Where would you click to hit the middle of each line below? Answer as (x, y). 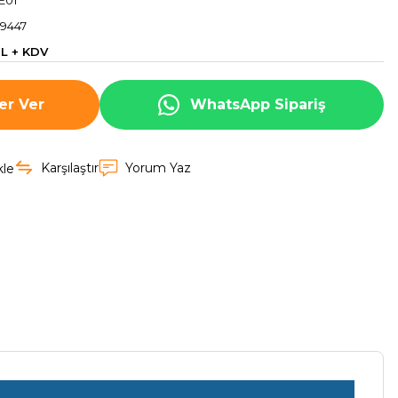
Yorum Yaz (158, 168)
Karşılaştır (70, 168)
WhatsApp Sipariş (258, 104)
